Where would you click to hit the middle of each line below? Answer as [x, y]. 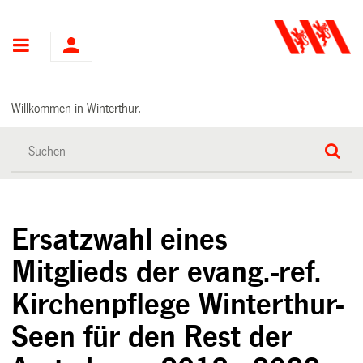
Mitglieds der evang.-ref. [167, 272]
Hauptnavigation [92, 47]
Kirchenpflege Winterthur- [178, 304]
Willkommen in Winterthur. [77, 108]
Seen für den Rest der [152, 337]
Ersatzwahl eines [120, 239]
